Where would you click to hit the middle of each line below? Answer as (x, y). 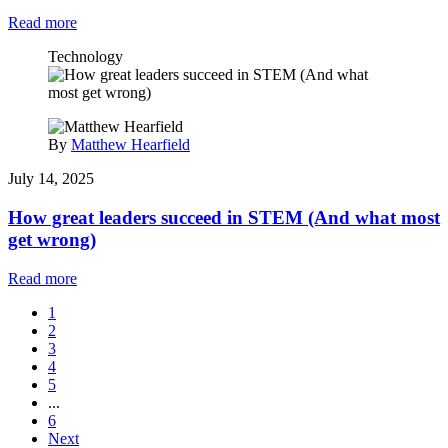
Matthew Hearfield (130, 145)
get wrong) (52, 239)
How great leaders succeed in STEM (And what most (224, 217)
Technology (85, 57)
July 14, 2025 (51, 179)
